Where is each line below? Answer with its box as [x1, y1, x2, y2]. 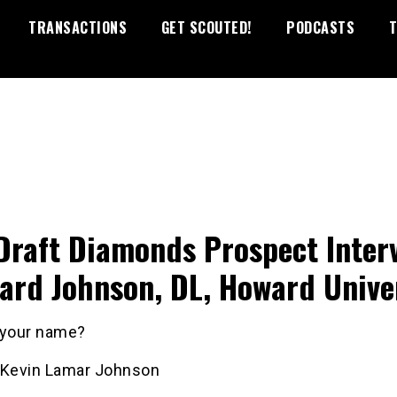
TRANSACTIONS [28, 17, 127, 38]
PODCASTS [286, 17, 354, 38]
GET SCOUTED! [160, 17, 253, 38]
